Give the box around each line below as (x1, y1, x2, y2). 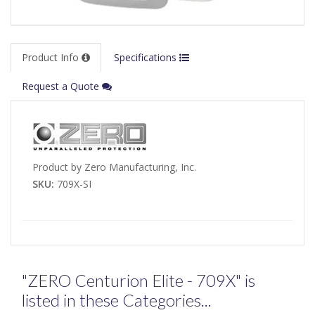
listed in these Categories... (22, 290, 212, 311)
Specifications (114, 51, 179, 65)
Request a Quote (22, 79, 102, 94)
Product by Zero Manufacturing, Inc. (32, 160, 196, 174)
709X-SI (57, 177, 91, 191)
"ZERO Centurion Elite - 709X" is (22, 271, 255, 291)
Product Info (22, 51, 82, 65)
